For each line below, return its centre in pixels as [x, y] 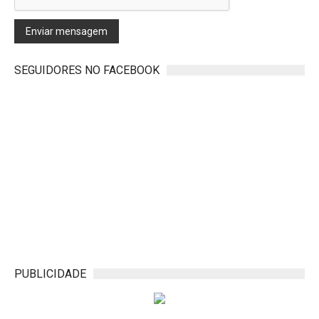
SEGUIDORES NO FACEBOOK [87, 70]
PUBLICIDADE [50, 274]
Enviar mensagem [67, 31]
